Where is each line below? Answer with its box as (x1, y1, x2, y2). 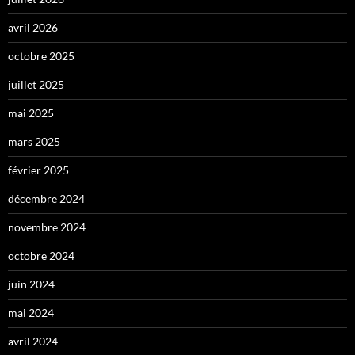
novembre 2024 (8, 220, 86, 235)
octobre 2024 (8, 249, 74, 263)
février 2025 (8, 163, 69, 177)
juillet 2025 (8, 78, 64, 92)
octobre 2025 (8, 49, 74, 63)
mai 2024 (8, 306, 54, 320)
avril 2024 (8, 334, 58, 349)
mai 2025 (8, 106, 54, 120)
